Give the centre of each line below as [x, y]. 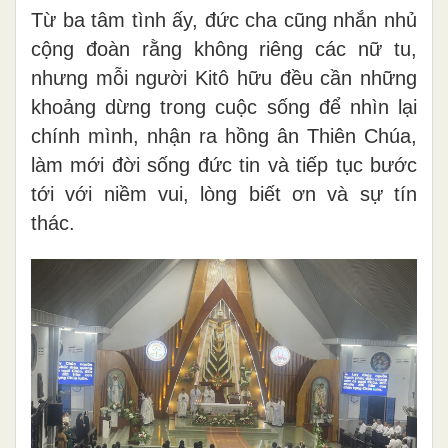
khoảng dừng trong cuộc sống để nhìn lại [224, 106]
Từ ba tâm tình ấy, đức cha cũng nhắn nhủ [224, 19]
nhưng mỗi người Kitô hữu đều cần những [224, 77]
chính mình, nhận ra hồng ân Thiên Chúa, [224, 135]
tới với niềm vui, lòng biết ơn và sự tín [224, 193]
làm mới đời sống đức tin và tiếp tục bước [224, 164]
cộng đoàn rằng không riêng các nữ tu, [224, 48]
